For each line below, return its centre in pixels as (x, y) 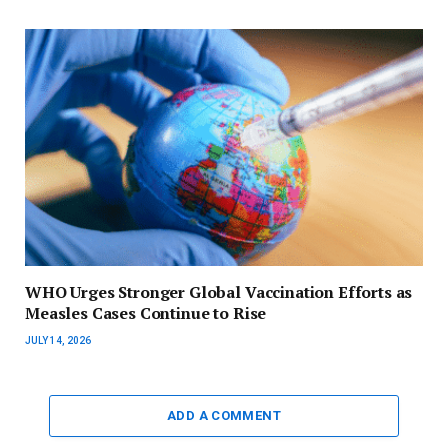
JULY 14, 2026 (58, 340)
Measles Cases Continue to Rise (146, 312)
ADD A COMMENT (224, 415)
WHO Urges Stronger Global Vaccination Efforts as (219, 291)
